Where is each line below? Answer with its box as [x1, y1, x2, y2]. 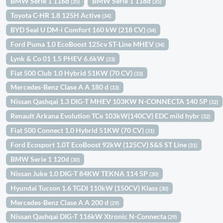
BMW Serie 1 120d [10, 154, 71, 163]
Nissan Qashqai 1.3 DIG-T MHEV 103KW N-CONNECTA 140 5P [10, 97, 210, 106]
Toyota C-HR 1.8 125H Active [10, 10, 103, 19]
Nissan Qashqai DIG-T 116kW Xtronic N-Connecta [10, 212, 168, 221]
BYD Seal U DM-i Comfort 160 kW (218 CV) [10, 25, 147, 34]
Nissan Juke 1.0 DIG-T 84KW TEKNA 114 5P [10, 169, 150, 178]
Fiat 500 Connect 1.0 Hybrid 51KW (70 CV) [10, 126, 146, 135]
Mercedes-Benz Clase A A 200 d [10, 198, 111, 207]
